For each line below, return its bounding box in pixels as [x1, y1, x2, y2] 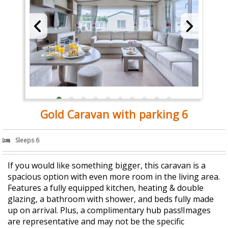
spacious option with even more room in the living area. [8, 171, 220, 183]
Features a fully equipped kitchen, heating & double [8, 182, 204, 194]
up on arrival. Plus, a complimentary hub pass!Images [8, 205, 211, 216]
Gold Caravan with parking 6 [40, 107, 188, 122]
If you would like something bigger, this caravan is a [8, 160, 206, 172]
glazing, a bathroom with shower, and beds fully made [8, 193, 214, 205]
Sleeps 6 [15, 136, 39, 145]
